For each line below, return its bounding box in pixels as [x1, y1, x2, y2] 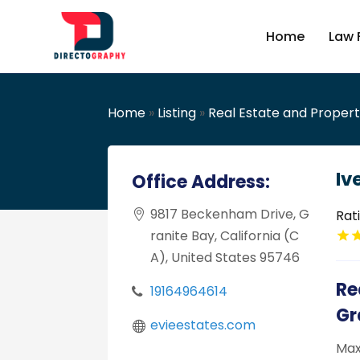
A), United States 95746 [150, 248, 301, 268]
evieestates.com [150, 316, 256, 335]
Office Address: [132, 170, 271, 195]
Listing [157, 104, 197, 123]
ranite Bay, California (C [150, 227, 300, 246]
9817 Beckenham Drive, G [150, 205, 310, 224]
